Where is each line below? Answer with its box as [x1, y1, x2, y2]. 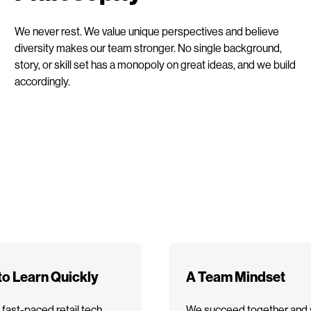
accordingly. [15, 74, 71, 87]
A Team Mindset [186, 267, 285, 285]
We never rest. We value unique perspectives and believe [15, 24, 280, 37]
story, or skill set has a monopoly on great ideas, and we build [15, 57, 296, 71]
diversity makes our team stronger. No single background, [15, 40, 283, 54]
